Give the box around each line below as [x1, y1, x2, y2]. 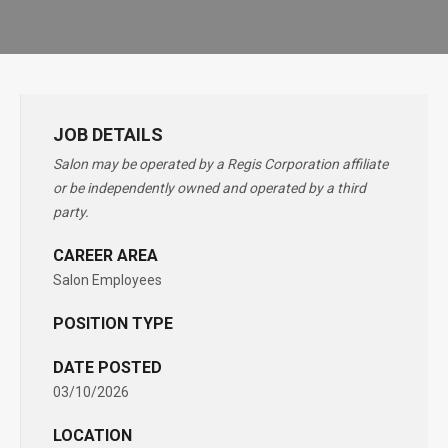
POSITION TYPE [53, 314, 173, 333]
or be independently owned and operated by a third [53, 180, 366, 196]
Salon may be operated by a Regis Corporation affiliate [53, 156, 388, 172]
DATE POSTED [53, 358, 162, 377]
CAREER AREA [53, 246, 158, 265]
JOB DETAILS [53, 124, 163, 145]
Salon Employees [53, 272, 162, 288]
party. [53, 204, 89, 220]
